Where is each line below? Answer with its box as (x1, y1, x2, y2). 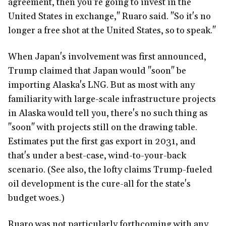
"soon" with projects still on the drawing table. (8, 122, 197, 134)
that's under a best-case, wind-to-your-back (8, 150, 186, 162)
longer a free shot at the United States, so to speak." (8, 25, 216, 37)
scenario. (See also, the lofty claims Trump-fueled (8, 164, 212, 176)
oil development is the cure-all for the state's (8, 178, 191, 190)
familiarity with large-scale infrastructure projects (8, 93, 216, 105)
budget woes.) (8, 192, 65, 204)
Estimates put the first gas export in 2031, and (8, 136, 196, 148)
